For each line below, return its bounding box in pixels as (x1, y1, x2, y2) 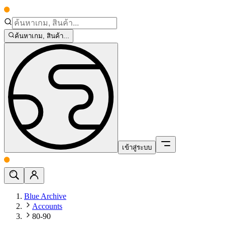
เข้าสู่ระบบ (122, 144, 152, 151)
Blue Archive (24, 192, 66, 200)
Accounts (32, 202, 62, 210)
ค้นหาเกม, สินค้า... (15, 32, 70, 40)
